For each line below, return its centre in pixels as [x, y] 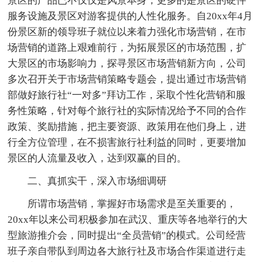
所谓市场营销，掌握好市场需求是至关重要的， [132, 204]
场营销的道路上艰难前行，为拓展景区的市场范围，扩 [127, 47]
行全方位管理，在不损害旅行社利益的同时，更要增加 [127, 142]
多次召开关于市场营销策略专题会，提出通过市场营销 [127, 79]
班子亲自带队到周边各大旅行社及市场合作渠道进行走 [127, 251]
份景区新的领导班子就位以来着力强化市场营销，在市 [127, 32]
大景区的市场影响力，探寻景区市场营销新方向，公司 [127, 63]
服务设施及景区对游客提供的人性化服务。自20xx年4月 [130, 16]
